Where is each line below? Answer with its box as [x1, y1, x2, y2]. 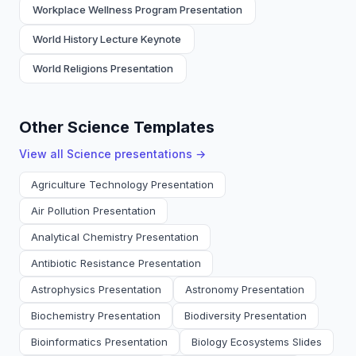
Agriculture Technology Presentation [31, 178, 214, 191]
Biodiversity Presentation [184, 309, 307, 322]
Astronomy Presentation [185, 283, 304, 296]
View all [19, 147, 67, 161]
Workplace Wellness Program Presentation [33, 3, 242, 16]
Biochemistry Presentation [31, 309, 161, 322]
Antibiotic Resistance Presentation [31, 257, 201, 269]
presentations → [111, 147, 206, 161]
